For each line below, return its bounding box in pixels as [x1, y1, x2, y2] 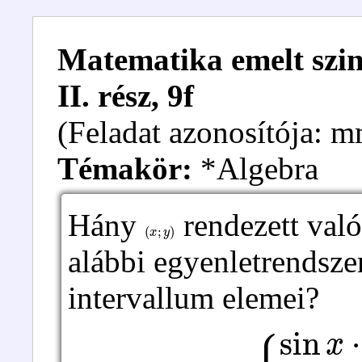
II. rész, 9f [57, 78, 194, 113]
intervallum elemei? [68, 280, 319, 315]
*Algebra [192, 151, 318, 186]
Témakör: [57, 151, 192, 186]
